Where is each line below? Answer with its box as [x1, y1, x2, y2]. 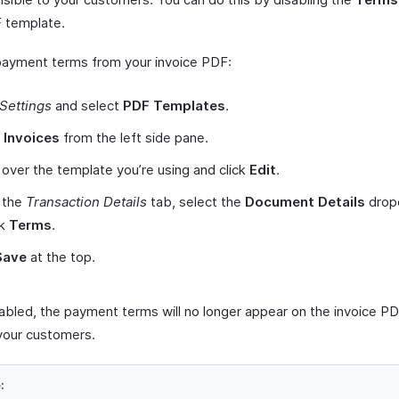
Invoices [4, 129, 60, 146]
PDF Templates [123, 97, 225, 114]
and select [52, 97, 123, 114]
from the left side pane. [60, 129, 208, 146]
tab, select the [147, 193, 245, 210]
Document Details [245, 193, 365, 210]
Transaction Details [26, 193, 147, 210]
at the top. [27, 248, 95, 265]
